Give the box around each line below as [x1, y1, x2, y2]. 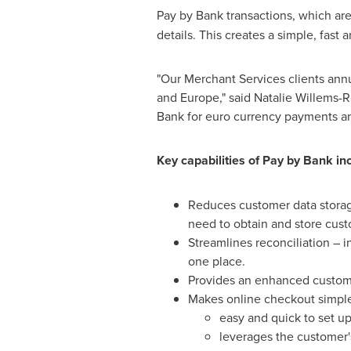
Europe [179, 89, 219, 106]
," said [219, 89, 254, 106]
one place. [187, 252, 245, 270]
